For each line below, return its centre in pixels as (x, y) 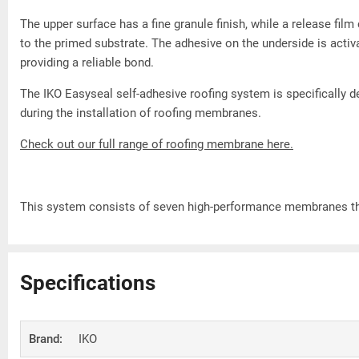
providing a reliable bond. (89, 62)
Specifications (88, 282)
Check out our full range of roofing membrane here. (157, 144)
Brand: (46, 339)
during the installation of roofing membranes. (142, 113)
